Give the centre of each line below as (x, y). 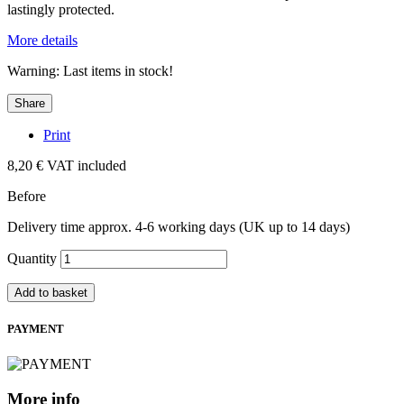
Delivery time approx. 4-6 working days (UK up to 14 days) (179, 227)
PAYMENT (36, 329)
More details (42, 41)
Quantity (32, 259)
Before (27, 197)
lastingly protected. (61, 10)
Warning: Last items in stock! (90, 71)
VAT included (87, 166)
